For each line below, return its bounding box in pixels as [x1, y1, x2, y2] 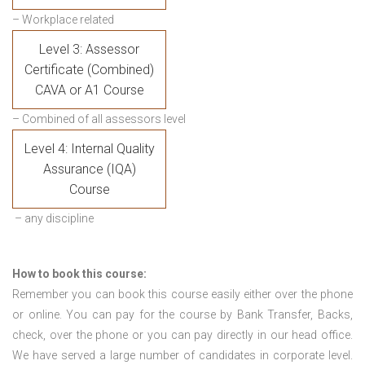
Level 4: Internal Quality [24, 141, 155, 157]
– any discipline [12, 212, 94, 226]
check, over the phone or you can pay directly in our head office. [12, 328, 353, 342]
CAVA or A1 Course [34, 82, 144, 99]
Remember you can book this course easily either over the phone [12, 288, 353, 301]
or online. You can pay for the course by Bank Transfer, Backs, [12, 308, 353, 322]
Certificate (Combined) [24, 62, 154, 78]
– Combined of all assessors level [12, 112, 186, 126]
